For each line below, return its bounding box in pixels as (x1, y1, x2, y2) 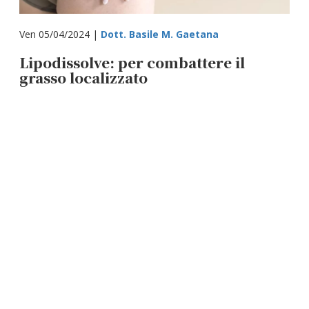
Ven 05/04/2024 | (19, 28, 101, 41)
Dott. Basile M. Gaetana (101, 28, 219, 41)
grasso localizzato (19, 68, 148, 88)
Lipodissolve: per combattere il (19, 52, 246, 72)
